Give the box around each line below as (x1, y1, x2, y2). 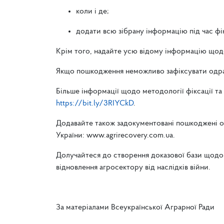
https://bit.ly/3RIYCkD (56, 99, 133, 107)
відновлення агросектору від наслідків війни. (56, 163, 210, 171)
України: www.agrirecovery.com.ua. (56, 131, 177, 139)
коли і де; (76, 7, 111, 15)
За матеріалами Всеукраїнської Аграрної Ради (56, 203, 214, 211)
